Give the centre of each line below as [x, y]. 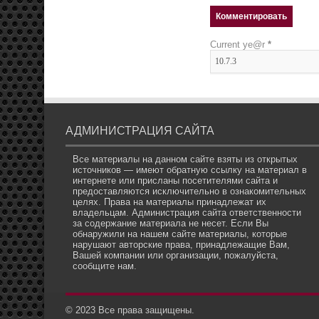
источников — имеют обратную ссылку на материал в [190, 170]
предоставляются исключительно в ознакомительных [189, 192]
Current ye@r [239, 45]
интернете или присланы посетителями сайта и [175, 181]
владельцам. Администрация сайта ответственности [187, 213]
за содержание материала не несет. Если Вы [171, 224]
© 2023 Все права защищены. [130, 310]
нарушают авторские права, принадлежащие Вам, [181, 245]
